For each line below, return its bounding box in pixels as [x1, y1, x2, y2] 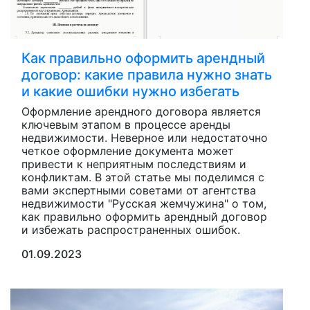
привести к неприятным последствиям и [21, 157, 246, 172]
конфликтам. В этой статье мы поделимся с [21, 170, 264, 185]
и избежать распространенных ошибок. [21, 223, 240, 237]
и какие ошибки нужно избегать [21, 83, 239, 100]
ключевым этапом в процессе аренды [21, 118, 230, 132]
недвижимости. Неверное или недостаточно [21, 131, 268, 145]
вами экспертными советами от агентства [21, 183, 256, 198]
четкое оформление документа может [21, 144, 234, 158]
